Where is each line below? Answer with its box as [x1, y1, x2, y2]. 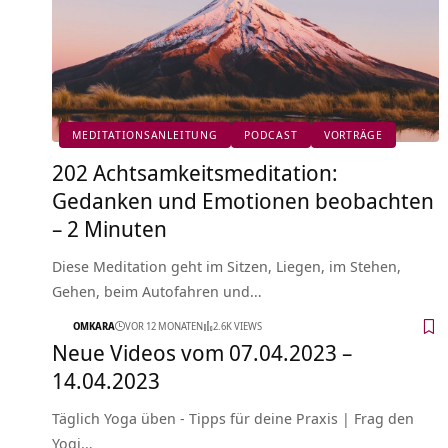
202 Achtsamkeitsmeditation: [52, 156, 338, 187]
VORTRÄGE [323, 127, 383, 143]
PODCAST [243, 127, 298, 143]
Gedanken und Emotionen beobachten [52, 184, 434, 215]
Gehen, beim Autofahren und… [52, 280, 262, 301]
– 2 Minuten [52, 212, 167, 243]
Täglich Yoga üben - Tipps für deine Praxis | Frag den [52, 407, 414, 428]
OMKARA [73, 319, 115, 334]
